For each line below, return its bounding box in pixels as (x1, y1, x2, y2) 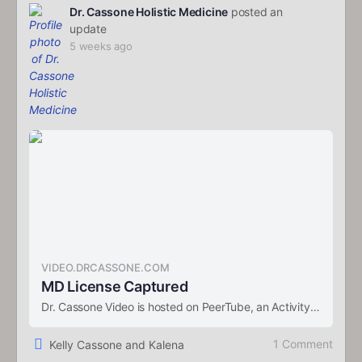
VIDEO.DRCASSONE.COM (41, 261, 170, 275)
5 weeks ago (69, 40, 133, 53)
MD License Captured (41, 278, 188, 296)
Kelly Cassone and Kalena (49, 337, 184, 351)
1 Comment (273, 337, 333, 351)
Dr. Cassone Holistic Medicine (69, 5, 229, 19)
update (69, 22, 107, 36)
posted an (228, 5, 283, 19)
